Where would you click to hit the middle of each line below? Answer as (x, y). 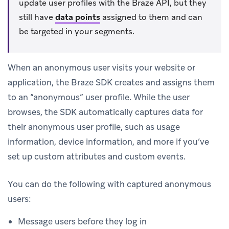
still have (37, 17)
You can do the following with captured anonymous (109, 184)
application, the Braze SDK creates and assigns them (111, 82)
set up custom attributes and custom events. (97, 156)
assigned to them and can (151, 17)
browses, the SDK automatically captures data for (105, 112)
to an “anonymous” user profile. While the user (99, 97)
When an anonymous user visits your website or (101, 67)
